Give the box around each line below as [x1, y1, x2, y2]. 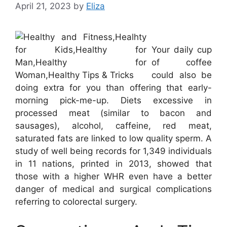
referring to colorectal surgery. [15, 196, 137, 207]
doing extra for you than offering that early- [15, 82, 212, 93]
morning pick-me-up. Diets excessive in [15, 95, 212, 105]
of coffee [152, 57, 212, 67]
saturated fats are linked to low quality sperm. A [15, 133, 212, 143]
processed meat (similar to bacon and [15, 107, 212, 118]
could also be [152, 69, 212, 80]
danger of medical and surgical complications [15, 183, 212, 194]
